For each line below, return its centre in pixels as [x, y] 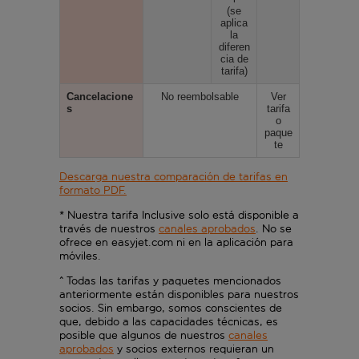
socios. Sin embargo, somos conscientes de [171, 308]
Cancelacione [100, 96]
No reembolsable [200, 96]
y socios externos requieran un [194, 349]
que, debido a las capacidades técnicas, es [169, 321]
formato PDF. [93, 190]
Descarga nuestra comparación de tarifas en [173, 176]
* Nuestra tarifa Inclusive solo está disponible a [179, 215]
